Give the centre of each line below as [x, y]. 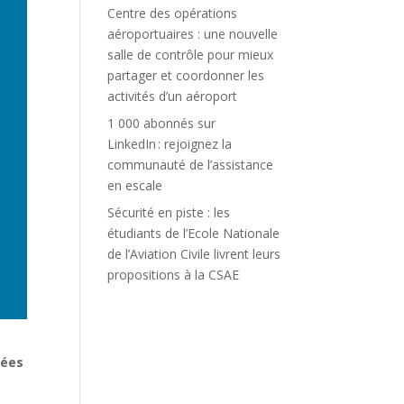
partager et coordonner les [186, 75]
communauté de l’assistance [191, 165]
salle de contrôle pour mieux [191, 55]
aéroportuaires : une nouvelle [193, 34]
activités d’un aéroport [173, 96]
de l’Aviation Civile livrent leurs [194, 254]
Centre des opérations [173, 13]
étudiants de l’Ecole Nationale [194, 233]
